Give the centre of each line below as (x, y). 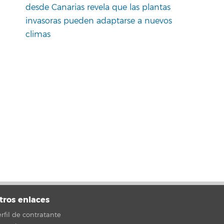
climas (38, 34)
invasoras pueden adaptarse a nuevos (99, 21)
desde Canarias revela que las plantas (98, 7)
